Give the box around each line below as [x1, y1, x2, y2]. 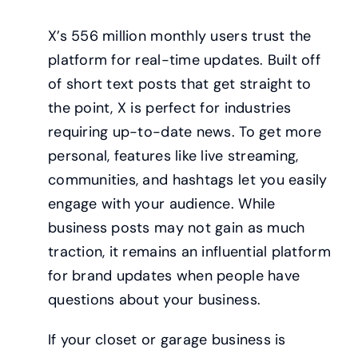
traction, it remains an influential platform [47, 241, 331, 261]
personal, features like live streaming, [47, 145, 299, 165]
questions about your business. [47, 289, 261, 309]
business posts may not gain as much [47, 217, 305, 237]
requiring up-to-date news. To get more [47, 121, 322, 141]
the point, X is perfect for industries [47, 97, 292, 117]
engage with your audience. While [47, 193, 276, 213]
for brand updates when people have [47, 265, 300, 285]
